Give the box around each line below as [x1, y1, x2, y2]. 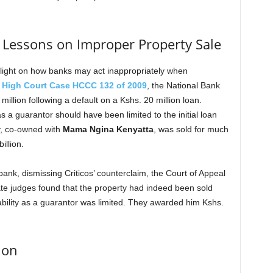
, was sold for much [153, 124, 229, 134]
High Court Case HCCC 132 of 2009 [1, 80, 147, 90]
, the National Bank [146, 80, 220, 90]
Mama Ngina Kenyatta [62, 124, 154, 134]
